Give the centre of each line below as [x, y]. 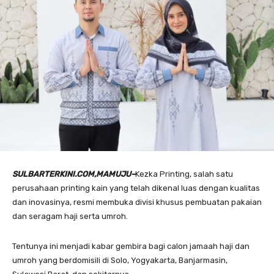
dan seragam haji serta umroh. [70, 217]
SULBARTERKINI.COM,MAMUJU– [74, 174]
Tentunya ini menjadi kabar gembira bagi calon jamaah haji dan [131, 246]
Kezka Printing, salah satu [184, 174]
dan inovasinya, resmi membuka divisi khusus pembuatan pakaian [137, 202]
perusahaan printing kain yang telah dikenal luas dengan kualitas [136, 188]
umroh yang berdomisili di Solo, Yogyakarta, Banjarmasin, [120, 261]
